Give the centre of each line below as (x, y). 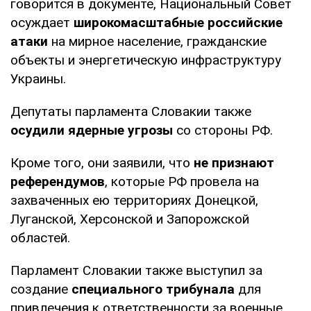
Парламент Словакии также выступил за (136, 270)
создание (41, 289)
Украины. (38, 78)
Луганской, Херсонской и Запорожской (130, 219)
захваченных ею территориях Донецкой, (134, 200)
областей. (40, 237)
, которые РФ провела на (182, 181)
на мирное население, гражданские (159, 41)
